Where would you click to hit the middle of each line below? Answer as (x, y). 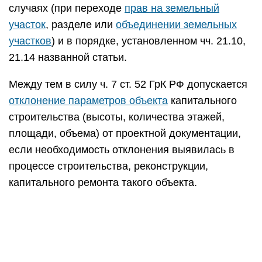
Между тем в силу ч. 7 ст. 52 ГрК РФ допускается (128, 84)
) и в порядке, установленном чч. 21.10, (149, 41)
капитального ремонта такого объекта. (103, 182)
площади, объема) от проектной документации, (125, 133)
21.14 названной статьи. (68, 57)
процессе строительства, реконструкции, (108, 166)
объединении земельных (176, 25)
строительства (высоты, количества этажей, (117, 117)
